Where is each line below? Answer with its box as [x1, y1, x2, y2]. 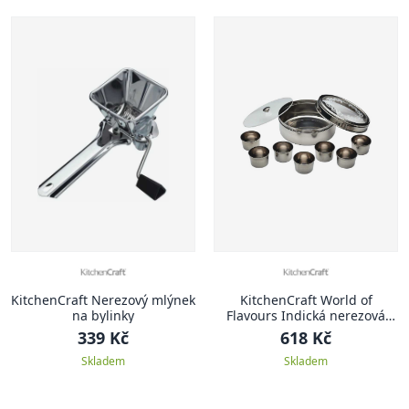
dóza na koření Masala [236, 322, 375, 341]
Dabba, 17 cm [264, 338, 348, 356]
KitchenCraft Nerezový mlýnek [11, 291, 195, 309]
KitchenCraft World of [239, 291, 372, 309]
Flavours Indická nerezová [226, 307, 385, 325]
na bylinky [72, 307, 134, 325]
